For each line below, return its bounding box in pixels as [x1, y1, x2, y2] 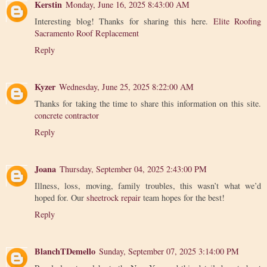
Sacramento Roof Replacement [35, 27, 139, 39]
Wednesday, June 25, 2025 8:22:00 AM [59, 81, 194, 93]
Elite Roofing [213, 15, 261, 27]
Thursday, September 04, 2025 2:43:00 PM [60, 163, 207, 175]
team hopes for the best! [141, 192, 225, 203]
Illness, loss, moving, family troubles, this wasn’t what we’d [35, 180, 261, 191]
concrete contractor [35, 110, 99, 122]
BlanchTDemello [35, 244, 95, 257]
